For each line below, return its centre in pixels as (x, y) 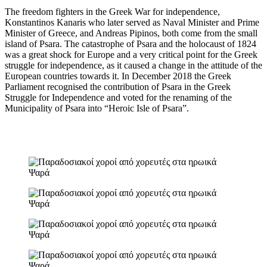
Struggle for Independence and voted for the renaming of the (118, 97)
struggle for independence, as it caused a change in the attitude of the (133, 65)
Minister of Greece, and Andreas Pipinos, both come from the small (131, 33)
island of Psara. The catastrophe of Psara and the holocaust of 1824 (131, 44)
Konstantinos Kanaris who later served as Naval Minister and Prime (132, 22)
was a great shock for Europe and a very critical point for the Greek (131, 55)
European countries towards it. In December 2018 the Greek (118, 76)
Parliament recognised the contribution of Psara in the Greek (118, 87)
